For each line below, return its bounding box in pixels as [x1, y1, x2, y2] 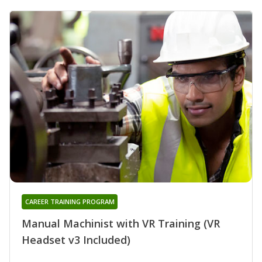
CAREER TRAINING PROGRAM [25, 197, 115, 206]
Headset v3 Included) [22, 233, 130, 247]
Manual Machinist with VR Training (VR [22, 216, 220, 231]
